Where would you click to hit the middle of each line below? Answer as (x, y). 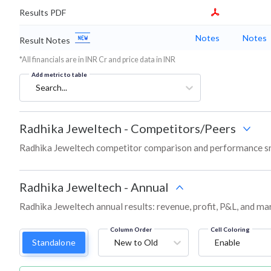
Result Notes (45, 41)
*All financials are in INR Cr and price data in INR (97, 60)
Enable (227, 243)
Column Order (131, 230)
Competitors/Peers (183, 129)
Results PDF (43, 13)
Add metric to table (59, 75)
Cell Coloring (230, 230)
